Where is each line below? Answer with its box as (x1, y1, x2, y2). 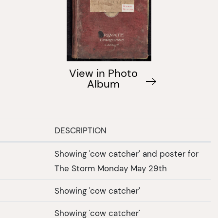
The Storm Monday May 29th (54, 163, 167, 173)
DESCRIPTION (54, 125, 107, 135)
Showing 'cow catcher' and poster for (54, 148, 199, 159)
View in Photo (69, 67, 138, 80)
